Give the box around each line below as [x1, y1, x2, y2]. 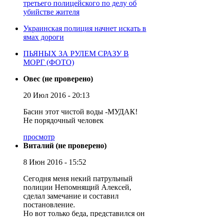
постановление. [23, 200, 75, 209]
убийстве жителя [23, 7, 79, 16]
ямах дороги [23, 32, 64, 41]
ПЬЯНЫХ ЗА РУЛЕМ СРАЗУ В [23, 49, 129, 58]
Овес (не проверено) [23, 74, 93, 83]
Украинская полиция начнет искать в [23, 24, 146, 32]
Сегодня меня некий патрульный [23, 174, 133, 183]
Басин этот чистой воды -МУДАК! [23, 107, 138, 116]
